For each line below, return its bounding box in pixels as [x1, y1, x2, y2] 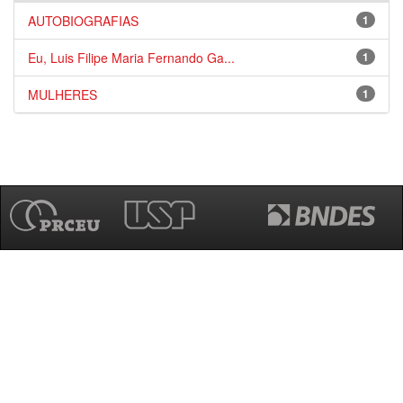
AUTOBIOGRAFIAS [28, 12, 139, 30]
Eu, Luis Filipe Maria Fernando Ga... [28, 49, 235, 67]
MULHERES [28, 85, 97, 103]
